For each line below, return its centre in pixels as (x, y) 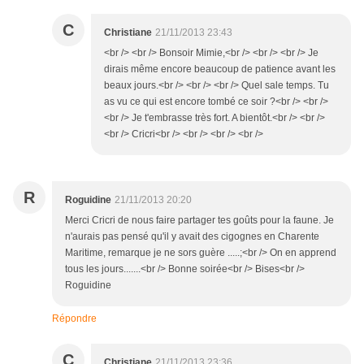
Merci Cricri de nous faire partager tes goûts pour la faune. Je (199, 221)
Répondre (74, 319)
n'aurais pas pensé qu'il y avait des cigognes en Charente (192, 237)
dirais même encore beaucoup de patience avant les (220, 69)
